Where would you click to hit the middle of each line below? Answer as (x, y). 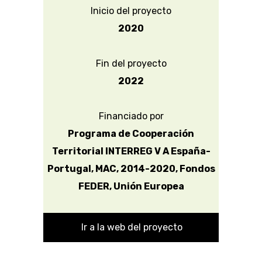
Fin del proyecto (131, 64)
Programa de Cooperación (131, 134)
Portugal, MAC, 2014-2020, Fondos (131, 169)
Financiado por (131, 116)
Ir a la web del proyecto (132, 227)
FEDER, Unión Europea (131, 187)
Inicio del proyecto (131, 11)
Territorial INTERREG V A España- (131, 151)
